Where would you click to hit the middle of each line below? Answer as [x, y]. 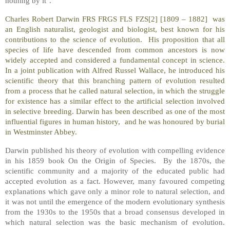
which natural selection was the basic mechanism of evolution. [115, 222]
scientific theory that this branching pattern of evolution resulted [115, 80]
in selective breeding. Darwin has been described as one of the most [115, 111]
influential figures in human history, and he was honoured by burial [115, 121]
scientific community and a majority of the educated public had [115, 170]
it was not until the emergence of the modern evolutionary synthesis [115, 201]
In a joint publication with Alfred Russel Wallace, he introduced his [115, 70]
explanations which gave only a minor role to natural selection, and [115, 191]
